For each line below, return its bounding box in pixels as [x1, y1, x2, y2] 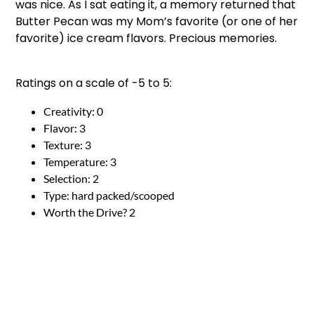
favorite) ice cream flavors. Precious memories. [15, 30, 278, 46]
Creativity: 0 [43, 104, 104, 118]
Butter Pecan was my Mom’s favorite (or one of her [15, 13, 299, 29]
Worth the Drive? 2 [43, 205, 136, 219]
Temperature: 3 [43, 155, 117, 168]
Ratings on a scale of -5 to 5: [15, 75, 172, 91]
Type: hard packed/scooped [43, 189, 175, 202]
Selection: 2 [43, 172, 100, 185]
